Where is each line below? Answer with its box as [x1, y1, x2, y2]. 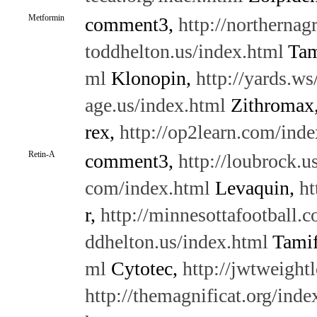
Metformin [28, 13, 64, 23]
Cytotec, [105, 258, 183, 279]
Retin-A [28, 149, 55, 159]
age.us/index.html [84, 94, 226, 116]
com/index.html [84, 177, 210, 199]
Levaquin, [209, 177, 299, 199]
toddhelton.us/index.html [84, 40, 284, 62]
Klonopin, [105, 67, 196, 89]
